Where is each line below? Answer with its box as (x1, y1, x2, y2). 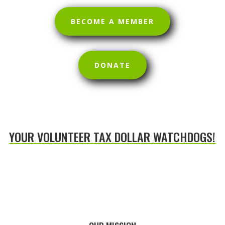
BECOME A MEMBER (70, 16, 154, 26)
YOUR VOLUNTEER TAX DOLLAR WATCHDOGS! (9, 127, 216, 146)
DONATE (94, 60, 131, 70)
